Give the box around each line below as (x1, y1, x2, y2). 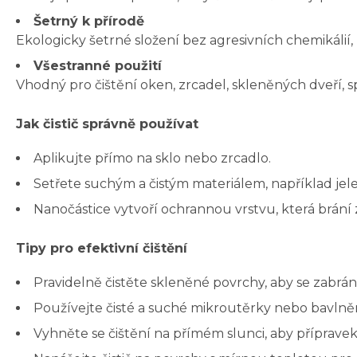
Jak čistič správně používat (16, 116, 198, 132)
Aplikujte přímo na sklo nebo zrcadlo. (33, 151, 271, 167)
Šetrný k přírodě (33, 14, 144, 29)
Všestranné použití (33, 58, 162, 74)
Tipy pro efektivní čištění (16, 241, 187, 257)
